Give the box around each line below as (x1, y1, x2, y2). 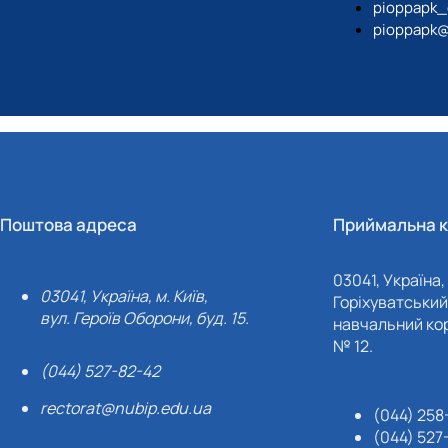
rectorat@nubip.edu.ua (40, 397, 212, 419)
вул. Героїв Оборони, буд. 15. (40, 307, 250, 329)
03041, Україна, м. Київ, (40, 285, 209, 307)
